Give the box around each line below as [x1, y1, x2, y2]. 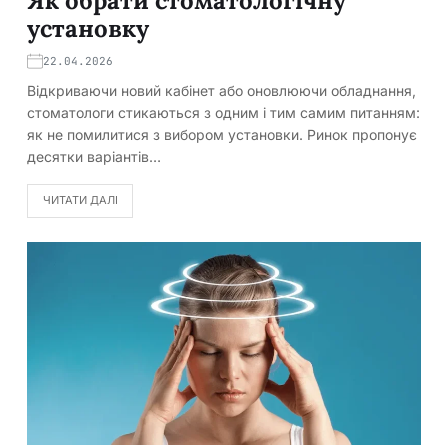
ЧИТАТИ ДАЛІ [42, 193, 118, 208]
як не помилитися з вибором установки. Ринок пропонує [27, 125, 417, 143]
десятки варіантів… [27, 147, 161, 165]
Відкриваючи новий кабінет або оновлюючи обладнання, [27, 81, 416, 99]
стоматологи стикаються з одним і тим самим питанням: [27, 103, 420, 121]
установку [27, 12, 149, 44]
